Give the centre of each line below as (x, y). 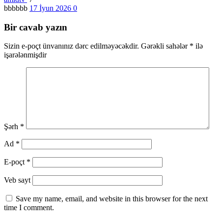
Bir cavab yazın (36, 27)
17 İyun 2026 (51, 8)
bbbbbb (17, 8)
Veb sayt (17, 180)
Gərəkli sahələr (165, 46)
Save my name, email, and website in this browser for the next (112, 199)
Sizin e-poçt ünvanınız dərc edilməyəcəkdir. (71, 46)
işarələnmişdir (25, 55)
